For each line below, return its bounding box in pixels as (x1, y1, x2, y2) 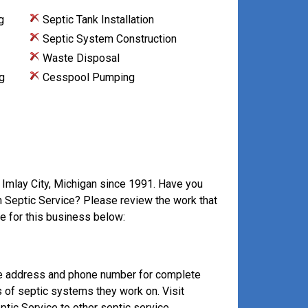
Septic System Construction (39, 32, 177, 45)
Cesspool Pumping (39, 71, 135, 84)
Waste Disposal (39, 52, 120, 65)
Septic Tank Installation (39, 13, 154, 26)
